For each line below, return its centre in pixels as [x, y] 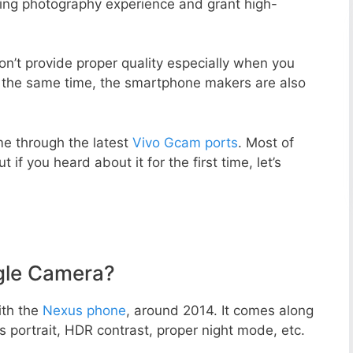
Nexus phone [84, 311]
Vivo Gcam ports [185, 142]
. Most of [266, 142]
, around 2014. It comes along [220, 311]
